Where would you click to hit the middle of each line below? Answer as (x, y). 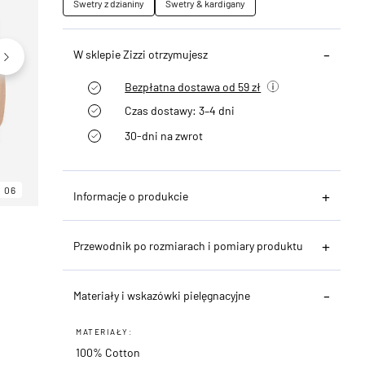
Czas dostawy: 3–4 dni (180, 110)
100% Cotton (108, 352)
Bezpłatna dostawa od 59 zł (193, 86)
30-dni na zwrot (164, 135)
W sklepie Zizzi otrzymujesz (141, 54)
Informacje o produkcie (131, 196)
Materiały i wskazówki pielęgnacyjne (162, 295)
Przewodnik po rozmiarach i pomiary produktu (189, 245)
